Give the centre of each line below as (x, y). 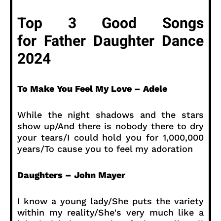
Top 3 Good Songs (110, 23)
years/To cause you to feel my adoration (105, 148)
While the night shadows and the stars (110, 114)
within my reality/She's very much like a (110, 212)
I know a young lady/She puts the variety (110, 201)
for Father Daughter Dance (110, 41)
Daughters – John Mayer (71, 175)
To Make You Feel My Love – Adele (92, 88)
